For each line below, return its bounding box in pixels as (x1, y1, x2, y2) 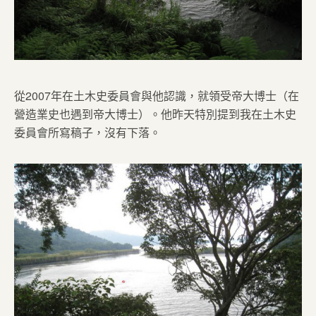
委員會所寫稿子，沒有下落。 (14, 123, 161, 140)
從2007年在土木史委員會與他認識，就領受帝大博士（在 (14, 87, 299, 104)
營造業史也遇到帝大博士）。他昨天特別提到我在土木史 (14, 105, 296, 122)
